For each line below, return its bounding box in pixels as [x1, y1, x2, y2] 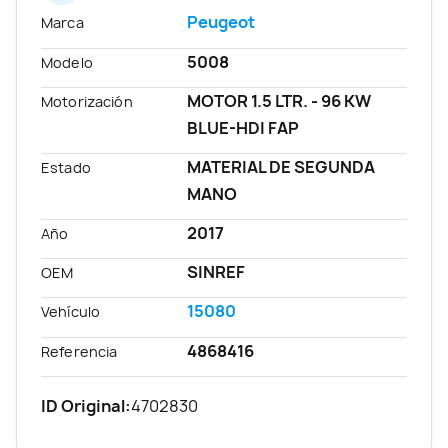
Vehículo [41, 302, 101, 322]
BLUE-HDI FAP [187, 116, 300, 139]
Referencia [41, 341, 118, 361]
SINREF [187, 261, 246, 284]
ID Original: [41, 394, 131, 417]
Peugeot [187, 11, 256, 34]
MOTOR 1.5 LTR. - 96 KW [187, 89, 372, 112]
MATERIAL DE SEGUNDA [187, 155, 376, 178]
